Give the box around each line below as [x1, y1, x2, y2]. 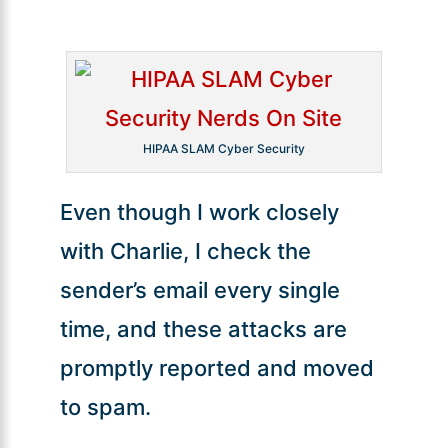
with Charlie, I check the [59, 237, 311, 264]
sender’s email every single [59, 276, 340, 303]
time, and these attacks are [59, 315, 347, 342]
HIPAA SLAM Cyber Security [142, 140, 305, 156]
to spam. [59, 393, 151, 420]
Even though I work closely [59, 198, 339, 225]
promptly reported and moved [59, 354, 374, 381]
